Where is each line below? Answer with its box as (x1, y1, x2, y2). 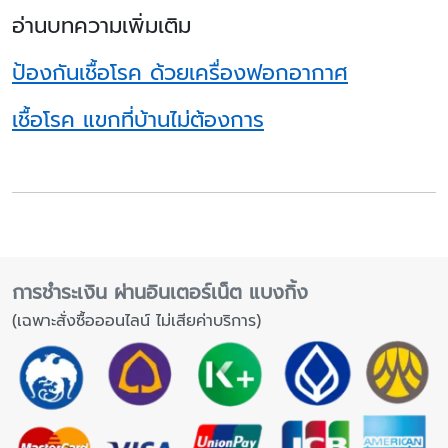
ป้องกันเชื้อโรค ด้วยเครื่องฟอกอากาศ (12, 57, 348, 89)
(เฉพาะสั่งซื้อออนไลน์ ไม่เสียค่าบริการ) (12, 400, 261, 425)
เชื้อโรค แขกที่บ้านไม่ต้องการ (12, 104, 264, 136)
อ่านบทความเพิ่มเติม (12, 10, 191, 42)
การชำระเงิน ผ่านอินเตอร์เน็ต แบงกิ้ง (12, 369, 308, 399)
